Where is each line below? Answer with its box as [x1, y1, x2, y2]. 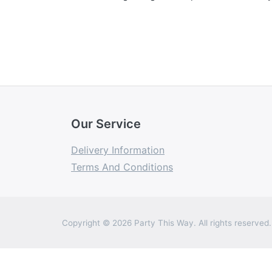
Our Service [71, 117, 141, 132]
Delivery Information [71, 144, 165, 157]
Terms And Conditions [71, 161, 173, 174]
